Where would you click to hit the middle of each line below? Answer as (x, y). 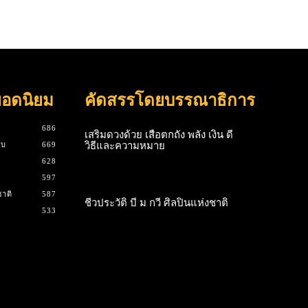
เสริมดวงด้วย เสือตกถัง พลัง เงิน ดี (158, 135)
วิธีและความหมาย (124, 146)
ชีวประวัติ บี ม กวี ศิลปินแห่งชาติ (156, 202)
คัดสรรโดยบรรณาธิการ (169, 101)
